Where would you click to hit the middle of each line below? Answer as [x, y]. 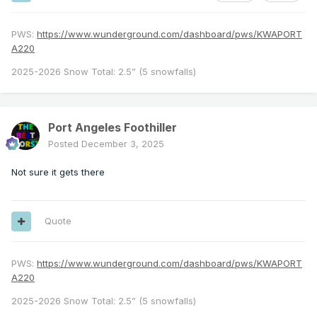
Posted [65, 144]
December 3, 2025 [123, 144]
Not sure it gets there [59, 172]
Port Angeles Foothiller [113, 128]
